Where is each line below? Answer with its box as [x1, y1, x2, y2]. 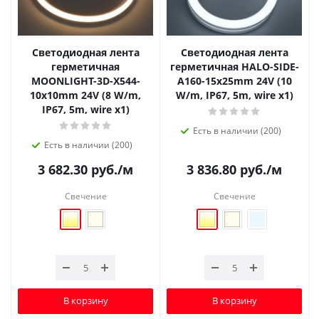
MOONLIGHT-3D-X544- [31, 73, 140, 88]
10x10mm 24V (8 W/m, [30, 88, 141, 102]
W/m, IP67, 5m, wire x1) [175, 88, 293, 102]
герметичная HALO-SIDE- [169, 59, 299, 73]
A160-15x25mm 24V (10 [177, 73, 292, 88]
